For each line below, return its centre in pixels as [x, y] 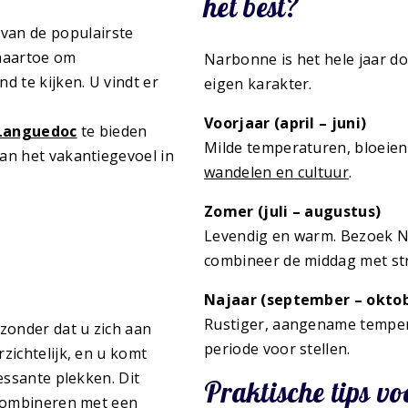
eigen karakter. [258, 83]
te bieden [112, 131]
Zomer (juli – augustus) [293, 211]
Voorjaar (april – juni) [286, 122]
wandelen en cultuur [277, 172]
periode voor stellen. [277, 348]
